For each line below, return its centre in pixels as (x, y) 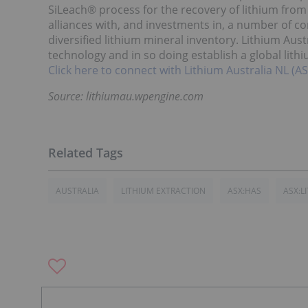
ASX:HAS (244, 191)
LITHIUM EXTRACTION (163, 191)
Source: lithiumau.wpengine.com (126, 96)
